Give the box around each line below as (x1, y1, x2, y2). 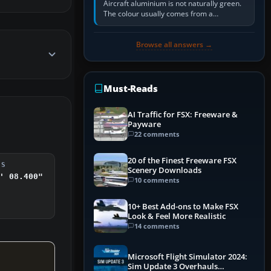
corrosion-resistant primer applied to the (103, 19, 240, 30)
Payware (128, 119, 161, 129)
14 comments (134, 221, 179, 230)
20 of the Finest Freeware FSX (128, 155, 237, 166)
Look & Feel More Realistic (128, 211, 226, 221)
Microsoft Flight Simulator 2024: (128, 252, 247, 263)
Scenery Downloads (128, 165, 201, 175)
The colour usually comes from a (103, 8, 213, 19)
